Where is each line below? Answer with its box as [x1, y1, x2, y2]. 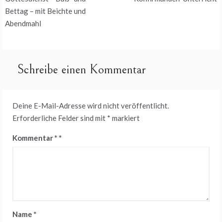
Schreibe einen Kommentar [17, 62, 146, 77]
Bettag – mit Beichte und [5, 6, 86, 15]
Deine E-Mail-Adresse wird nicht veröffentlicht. [12, 101, 169, 110]
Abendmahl [5, 19, 41, 28]
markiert [111, 113, 140, 122]
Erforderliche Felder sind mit [12, 113, 107, 122]
